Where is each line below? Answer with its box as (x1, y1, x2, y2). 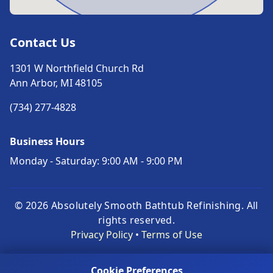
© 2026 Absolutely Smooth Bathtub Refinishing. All (15, 199, 258, 212)
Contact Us (10, 34, 76, 51)
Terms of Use (141, 228, 202, 241)
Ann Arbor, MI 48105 (10, 76, 102, 90)
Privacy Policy (71, 228, 133, 241)
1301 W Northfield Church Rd (10, 62, 144, 75)
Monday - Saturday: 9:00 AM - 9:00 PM (10, 154, 183, 168)
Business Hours (10, 135, 85, 148)
